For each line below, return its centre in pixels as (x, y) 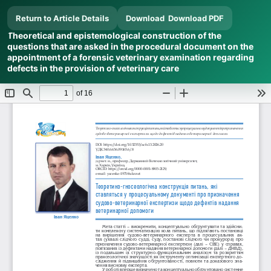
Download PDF (196, 18)
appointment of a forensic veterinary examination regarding (131, 57)
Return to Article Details (62, 18)
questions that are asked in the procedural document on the (130, 46)
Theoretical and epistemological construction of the (114, 35)
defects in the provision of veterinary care (93, 68)
